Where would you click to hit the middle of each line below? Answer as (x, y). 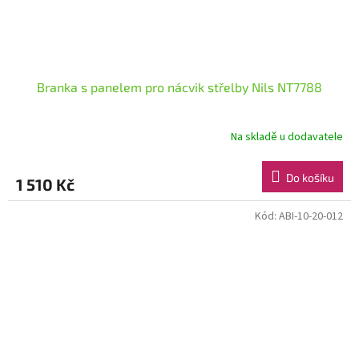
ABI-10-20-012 (311, 216)
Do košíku (310, 177)
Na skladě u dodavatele (287, 137)
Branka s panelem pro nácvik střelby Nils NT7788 (179, 87)
